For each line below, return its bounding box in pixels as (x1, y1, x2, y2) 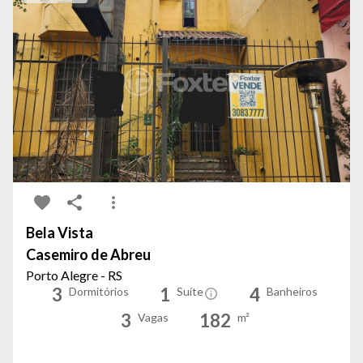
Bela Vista (26, 224, 93, 242)
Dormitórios (69, 284, 129, 299)
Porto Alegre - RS (26, 267, 122, 284)
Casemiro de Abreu (26, 246, 151, 264)
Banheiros (267, 284, 318, 299)
